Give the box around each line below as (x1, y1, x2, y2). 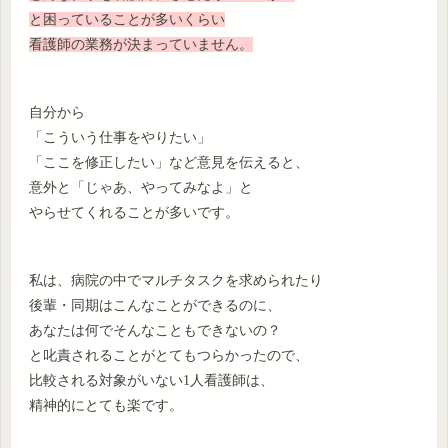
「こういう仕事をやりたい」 (29, 130, 211, 146)
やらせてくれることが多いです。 (29, 205, 239, 221)
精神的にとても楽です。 (29, 398, 183, 414)
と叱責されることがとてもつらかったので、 (29, 348, 309, 364)
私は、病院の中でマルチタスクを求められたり (29, 273, 323, 289)
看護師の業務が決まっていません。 (29, 36, 253, 52)
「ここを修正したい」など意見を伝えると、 (29, 155, 309, 171)
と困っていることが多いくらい (29, 11, 225, 27)
